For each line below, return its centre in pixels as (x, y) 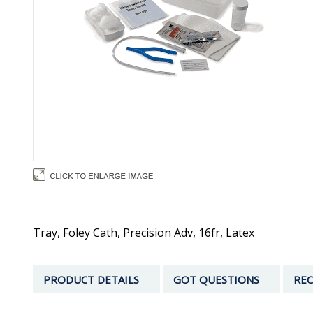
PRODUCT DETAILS (91, 280)
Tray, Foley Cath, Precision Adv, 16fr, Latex (144, 233)
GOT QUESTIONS (216, 280)
